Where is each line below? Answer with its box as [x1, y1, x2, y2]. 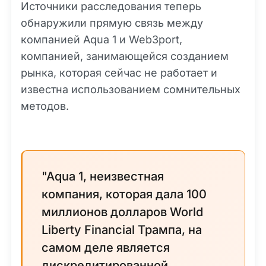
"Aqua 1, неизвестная [42, 169, 164, 183]
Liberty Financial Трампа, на [42, 223, 202, 237]
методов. [21, 100, 69, 112]
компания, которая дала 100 [42, 187, 207, 201]
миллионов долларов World [42, 205, 203, 219]
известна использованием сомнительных [21, 83, 240, 96]
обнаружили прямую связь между [21, 17, 203, 29]
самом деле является [42, 240, 170, 255]
